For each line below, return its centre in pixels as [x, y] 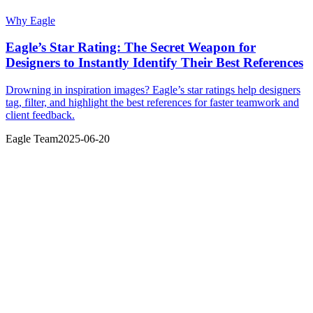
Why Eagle [30, 20]
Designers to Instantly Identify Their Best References [154, 63]
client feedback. [40, 115]
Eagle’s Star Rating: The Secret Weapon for [131, 48]
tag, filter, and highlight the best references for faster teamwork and [152, 103]
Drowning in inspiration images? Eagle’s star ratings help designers [153, 90]
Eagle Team [32, 139]
